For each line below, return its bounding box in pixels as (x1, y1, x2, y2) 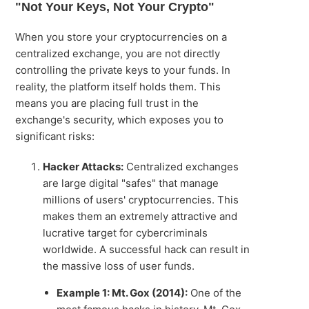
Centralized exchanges (123, 160, 239, 173)
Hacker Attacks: (43, 160, 124, 173)
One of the (188, 286, 242, 299)
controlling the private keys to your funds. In (15, 63, 231, 77)
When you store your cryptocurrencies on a (15, 30, 228, 43)
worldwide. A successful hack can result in (43, 243, 250, 256)
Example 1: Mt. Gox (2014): (57, 286, 188, 299)
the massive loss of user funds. (43, 259, 195, 272)
